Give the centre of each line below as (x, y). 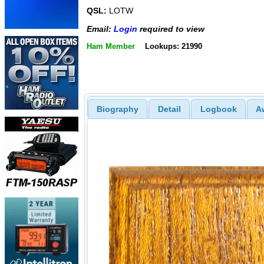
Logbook (218, 109)
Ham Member (111, 46)
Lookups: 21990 (173, 46)
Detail (169, 109)
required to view (171, 29)
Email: (100, 29)
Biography (117, 109)
